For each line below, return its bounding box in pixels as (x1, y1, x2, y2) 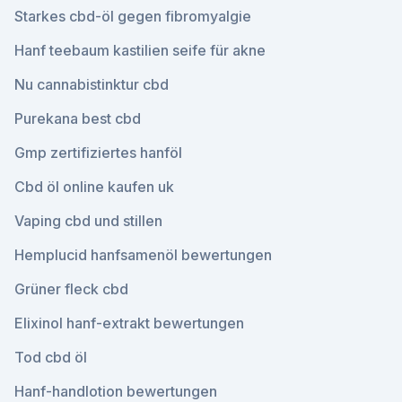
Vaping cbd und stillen (14, 212, 162, 230)
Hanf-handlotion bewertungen (14, 382, 217, 400)
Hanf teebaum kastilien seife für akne (14, 41, 266, 59)
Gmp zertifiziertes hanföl (14, 144, 182, 162)
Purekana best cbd (14, 109, 141, 127)
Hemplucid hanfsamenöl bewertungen (14, 246, 272, 264)
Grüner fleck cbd (14, 280, 128, 298)
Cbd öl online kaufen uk (14, 178, 174, 196)
